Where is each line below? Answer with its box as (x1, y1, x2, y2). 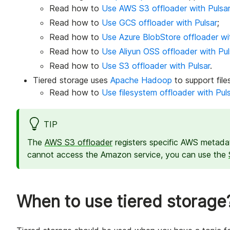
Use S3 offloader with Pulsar (102, 61, 210, 71)
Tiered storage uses (33, 75, 110, 86)
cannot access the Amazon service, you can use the (27, 149, 228, 160)
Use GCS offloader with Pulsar (102, 17, 217, 28)
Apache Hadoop (110, 75, 172, 86)
